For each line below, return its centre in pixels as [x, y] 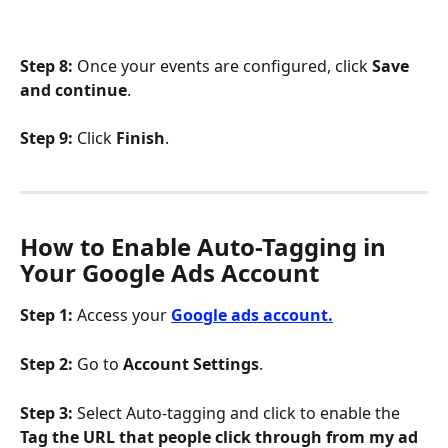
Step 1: [46, 315]
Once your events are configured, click [222, 65]
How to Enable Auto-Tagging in [206, 247]
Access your [122, 315]
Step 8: [46, 65]
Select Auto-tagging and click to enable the [236, 413]
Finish [140, 138]
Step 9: [46, 138]
